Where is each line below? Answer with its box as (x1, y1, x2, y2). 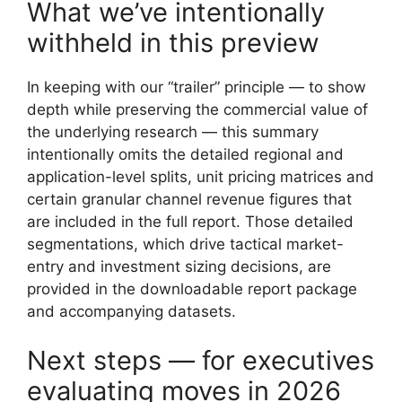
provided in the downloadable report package (27, 279, 357, 298)
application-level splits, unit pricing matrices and (27, 167, 374, 186)
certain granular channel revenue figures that (27, 189, 352, 208)
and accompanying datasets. (27, 301, 236, 320)
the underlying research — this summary (27, 122, 319, 141)
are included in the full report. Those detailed (27, 212, 354, 231)
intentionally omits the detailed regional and (27, 144, 344, 163)
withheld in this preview (27, 26, 319, 58)
